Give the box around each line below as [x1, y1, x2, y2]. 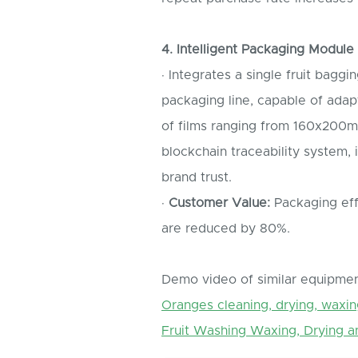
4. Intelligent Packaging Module [161, 43, 354, 57]
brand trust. [161, 171, 232, 185]
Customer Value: [169, 197, 270, 210]
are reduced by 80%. [161, 222, 290, 236]
